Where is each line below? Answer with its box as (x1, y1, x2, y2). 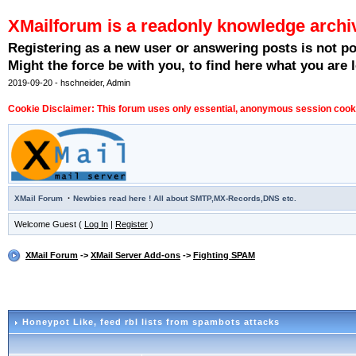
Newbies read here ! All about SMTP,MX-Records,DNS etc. (73, 194, 296, 203)
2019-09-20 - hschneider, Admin (8, 78, 130, 88)
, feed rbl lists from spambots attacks (94, 317, 280, 327)
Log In (84, 219, 108, 230)
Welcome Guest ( (14, 219, 84, 230)
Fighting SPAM (193, 250, 255, 261)
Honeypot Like (22, 317, 94, 327)
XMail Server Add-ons (91, 250, 180, 261)
